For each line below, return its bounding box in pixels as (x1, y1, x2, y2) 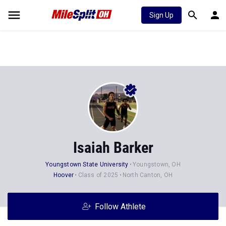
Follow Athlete (94, 202, 146, 211)
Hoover (53, 172, 74, 179)
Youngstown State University (45, 161, 129, 168)
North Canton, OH (122, 172, 173, 179)
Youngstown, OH (133, 161, 181, 168)
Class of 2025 (78, 172, 119, 179)
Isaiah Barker (73, 139, 153, 156)
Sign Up (149, 11, 174, 19)
